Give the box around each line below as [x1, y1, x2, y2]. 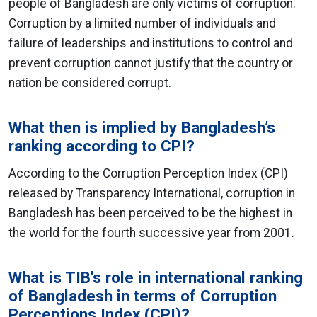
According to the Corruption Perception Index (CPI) [8, 166, 288, 180]
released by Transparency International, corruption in [8, 186, 295, 200]
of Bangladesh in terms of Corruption [8, 287, 277, 305]
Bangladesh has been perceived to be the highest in [8, 206, 292, 220]
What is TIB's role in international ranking [8, 268, 303, 287]
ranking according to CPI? [8, 137, 195, 155]
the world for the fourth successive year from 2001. [8, 226, 294, 240]
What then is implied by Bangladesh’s [8, 118, 275, 137]
